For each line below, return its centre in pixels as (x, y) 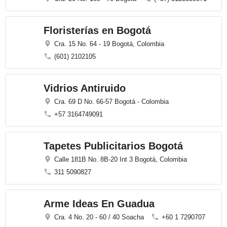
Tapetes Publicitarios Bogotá (113, 146)
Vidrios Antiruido (85, 88)
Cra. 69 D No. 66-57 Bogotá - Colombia (111, 102)
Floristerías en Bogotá (97, 30)
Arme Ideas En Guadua (99, 204)
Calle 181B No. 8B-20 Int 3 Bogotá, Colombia (121, 159)
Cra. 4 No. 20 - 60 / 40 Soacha (99, 217)
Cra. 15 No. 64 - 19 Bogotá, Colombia (109, 44)
